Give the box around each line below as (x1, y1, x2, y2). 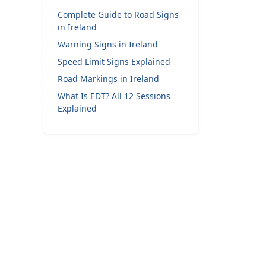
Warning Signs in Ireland (58, 39, 158, 50)
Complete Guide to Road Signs (58, 9, 179, 20)
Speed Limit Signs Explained (58, 56, 170, 67)
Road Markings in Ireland (58, 73, 159, 84)
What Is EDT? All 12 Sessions (58, 90, 170, 102)
